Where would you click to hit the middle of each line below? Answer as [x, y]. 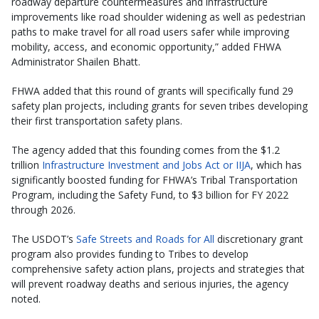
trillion [27, 164]
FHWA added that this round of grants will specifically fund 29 [152, 90]
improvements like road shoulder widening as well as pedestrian [158, 16]
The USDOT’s [44, 239]
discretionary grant [259, 239]
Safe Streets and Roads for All [145, 239]
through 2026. [43, 209]
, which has [276, 164]
